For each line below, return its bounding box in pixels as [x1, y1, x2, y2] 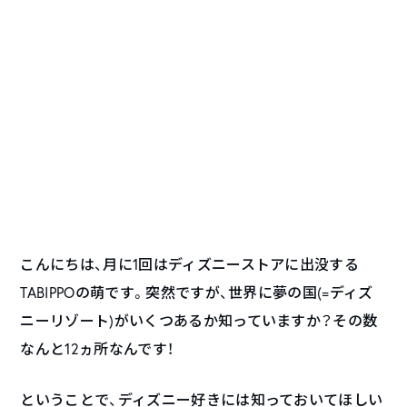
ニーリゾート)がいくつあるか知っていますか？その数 [20, 310, 378, 330]
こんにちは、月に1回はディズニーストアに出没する [20, 253, 360, 273]
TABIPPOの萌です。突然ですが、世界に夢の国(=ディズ [20, 282, 373, 302]
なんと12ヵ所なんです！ [20, 338, 174, 358]
